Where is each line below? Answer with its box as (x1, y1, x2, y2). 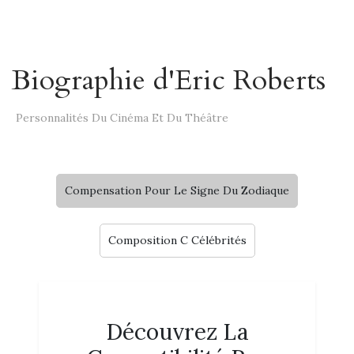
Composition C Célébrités (107, 233, 247, 247)
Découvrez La (105, 318, 249, 346)
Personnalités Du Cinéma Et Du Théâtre (16, 111, 228, 125)
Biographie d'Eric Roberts (12, 61, 326, 100)
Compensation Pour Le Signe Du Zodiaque (65, 183, 289, 198)
